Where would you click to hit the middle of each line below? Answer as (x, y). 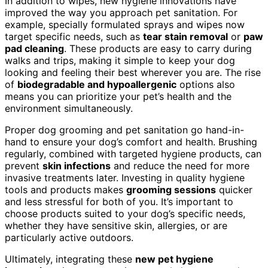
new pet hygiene (174, 259)
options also (206, 84)
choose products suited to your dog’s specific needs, (125, 213)
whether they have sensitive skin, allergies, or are (116, 225)
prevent (24, 165)
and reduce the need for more (180, 165)
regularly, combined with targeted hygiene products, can (133, 153)
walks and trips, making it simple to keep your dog (120, 60)
